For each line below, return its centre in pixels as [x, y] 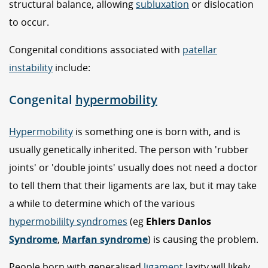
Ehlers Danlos [179, 222]
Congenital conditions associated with [96, 49]
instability [31, 67]
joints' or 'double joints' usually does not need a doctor [133, 168]
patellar [200, 49]
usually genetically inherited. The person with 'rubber [129, 150]
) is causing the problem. [203, 240]
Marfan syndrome [105, 240]
